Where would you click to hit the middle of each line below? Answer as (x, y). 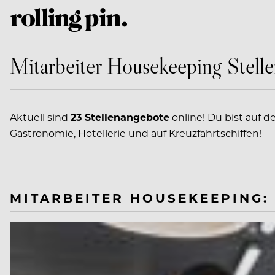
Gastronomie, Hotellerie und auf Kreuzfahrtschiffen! (136, 133)
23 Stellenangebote (120, 117)
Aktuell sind (40, 117)
